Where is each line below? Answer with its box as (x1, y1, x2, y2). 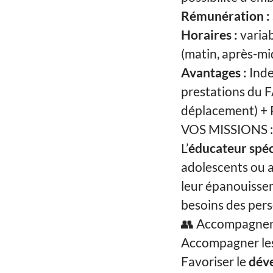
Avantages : (181, 65, 247, 80)
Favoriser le (181, 253, 249, 269)
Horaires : (181, 27, 238, 42)
